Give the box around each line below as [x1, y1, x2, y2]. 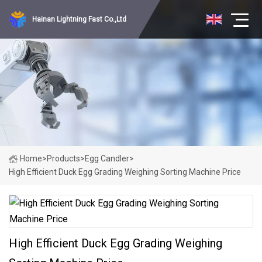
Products [47, 154, 80, 163]
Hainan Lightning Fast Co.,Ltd [32, 15, 126, 23]
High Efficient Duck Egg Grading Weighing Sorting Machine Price [9, 167, 241, 177]
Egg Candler [85, 154, 129, 163]
